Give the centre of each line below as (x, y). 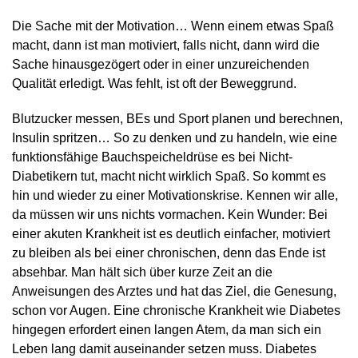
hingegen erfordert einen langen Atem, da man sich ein (167, 330)
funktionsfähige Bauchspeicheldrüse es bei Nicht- (152, 157)
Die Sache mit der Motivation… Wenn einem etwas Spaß (173, 26)
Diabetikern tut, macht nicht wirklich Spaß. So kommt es (169, 177)
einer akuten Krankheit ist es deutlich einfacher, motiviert (171, 234)
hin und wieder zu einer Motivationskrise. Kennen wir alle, (175, 196)
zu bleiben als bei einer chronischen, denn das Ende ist (169, 253)
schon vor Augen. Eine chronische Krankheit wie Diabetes (176, 311)
